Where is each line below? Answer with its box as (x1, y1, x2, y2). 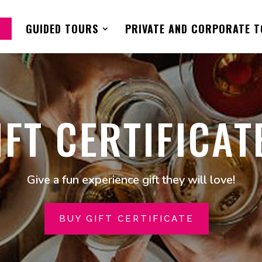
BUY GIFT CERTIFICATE (59, 213, 194, 224)
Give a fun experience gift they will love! (27, 172, 235, 188)
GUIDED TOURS (25, 21, 98, 36)
